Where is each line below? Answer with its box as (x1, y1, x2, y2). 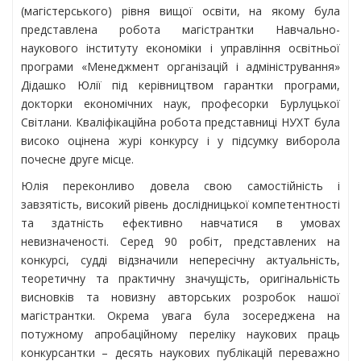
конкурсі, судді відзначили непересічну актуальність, (21, 251, 340, 268)
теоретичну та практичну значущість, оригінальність (21, 270, 340, 286)
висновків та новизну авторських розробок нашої (21, 288, 340, 305)
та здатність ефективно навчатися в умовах (21, 214, 340, 230)
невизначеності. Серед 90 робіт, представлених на (21, 233, 340, 249)
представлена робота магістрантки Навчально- (21, 21, 340, 37)
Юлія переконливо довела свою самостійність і (21, 177, 340, 193)
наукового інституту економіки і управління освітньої (21, 39, 340, 56)
